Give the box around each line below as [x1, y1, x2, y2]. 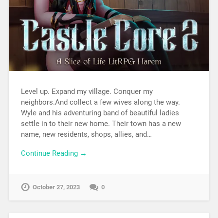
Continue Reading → [20, 148, 87, 158]
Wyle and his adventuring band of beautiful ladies [20, 109, 179, 118]
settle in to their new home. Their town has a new [20, 119, 181, 128]
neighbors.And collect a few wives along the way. [20, 98, 180, 107]
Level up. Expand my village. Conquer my [20, 87, 153, 96]
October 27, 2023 [32, 183, 80, 191]
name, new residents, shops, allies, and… [20, 130, 152, 139]
